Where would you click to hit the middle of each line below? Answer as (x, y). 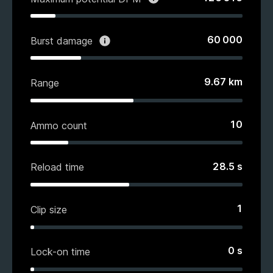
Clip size (49, 209)
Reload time (57, 167)
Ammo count (59, 125)
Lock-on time (60, 252)
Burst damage (62, 41)
